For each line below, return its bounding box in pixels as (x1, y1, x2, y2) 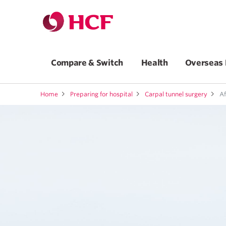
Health (141, 58, 168, 68)
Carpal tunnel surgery (145, 90, 207, 98)
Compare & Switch (51, 58, 124, 68)
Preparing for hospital (70, 90, 133, 98)
